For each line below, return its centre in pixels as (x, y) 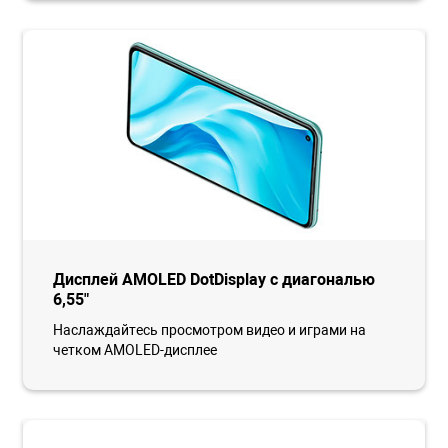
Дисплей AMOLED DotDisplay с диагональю (214, 279)
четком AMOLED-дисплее (135, 349)
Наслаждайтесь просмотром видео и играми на (210, 329)
